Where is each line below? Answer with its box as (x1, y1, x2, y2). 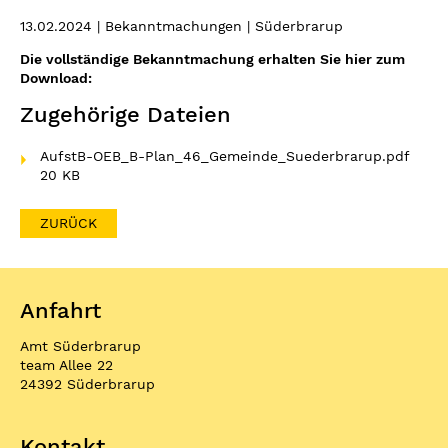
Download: (20, 70, 92, 87)
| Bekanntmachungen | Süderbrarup (97, 18, 343, 35)
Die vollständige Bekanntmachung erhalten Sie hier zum (20, 51, 405, 68)
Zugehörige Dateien (20, 102, 231, 128)
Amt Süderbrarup (20, 338, 141, 355)
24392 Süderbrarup (20, 376, 155, 393)
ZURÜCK (40, 215, 97, 232)
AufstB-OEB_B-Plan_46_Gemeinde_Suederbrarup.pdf (40, 148, 409, 165)
